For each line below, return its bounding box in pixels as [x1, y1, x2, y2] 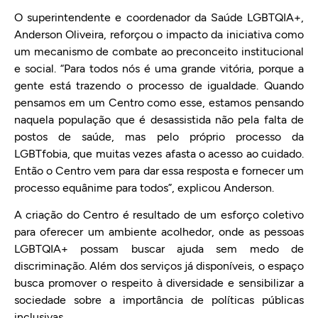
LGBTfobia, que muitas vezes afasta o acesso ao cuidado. [14, 146, 304, 160]
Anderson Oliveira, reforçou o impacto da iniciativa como [14, 27, 304, 41]
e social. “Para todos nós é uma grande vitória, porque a [14, 61, 304, 75]
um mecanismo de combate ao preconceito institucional [14, 44, 304, 58]
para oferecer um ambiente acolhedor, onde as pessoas [14, 224, 304, 238]
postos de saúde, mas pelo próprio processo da [14, 129, 304, 143]
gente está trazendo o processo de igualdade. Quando [14, 78, 304, 92]
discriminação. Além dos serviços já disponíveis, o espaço [14, 258, 304, 273]
